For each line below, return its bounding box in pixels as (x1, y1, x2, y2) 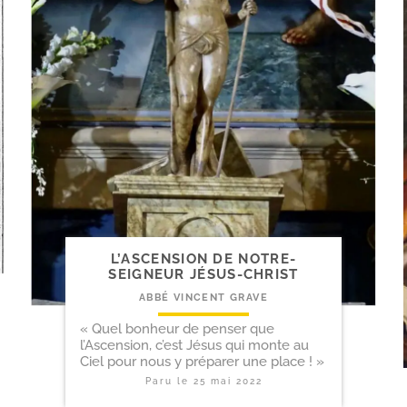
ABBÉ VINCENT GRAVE (138, 292, 269, 304)
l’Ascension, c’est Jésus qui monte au (80, 337, 309, 354)
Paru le (144, 376, 194, 387)
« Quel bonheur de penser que (80, 321, 274, 338)
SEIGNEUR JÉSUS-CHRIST (108, 266, 299, 283)
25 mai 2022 (193, 376, 263, 387)
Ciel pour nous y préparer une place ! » (80, 353, 324, 371)
